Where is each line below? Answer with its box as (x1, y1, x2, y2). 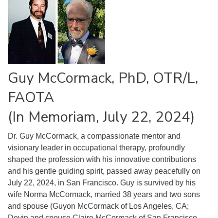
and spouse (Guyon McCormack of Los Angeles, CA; (8, 202, 189, 211)
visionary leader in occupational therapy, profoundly (8, 144, 185, 152)
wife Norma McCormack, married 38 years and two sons (8, 190, 200, 199)
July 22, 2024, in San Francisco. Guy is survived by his (8, 179, 196, 187)
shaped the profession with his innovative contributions (8, 155, 196, 164)
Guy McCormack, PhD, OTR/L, (8, 68, 198, 88)
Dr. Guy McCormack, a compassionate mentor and (8, 132, 181, 141)
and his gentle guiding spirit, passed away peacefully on (8, 167, 200, 176)
